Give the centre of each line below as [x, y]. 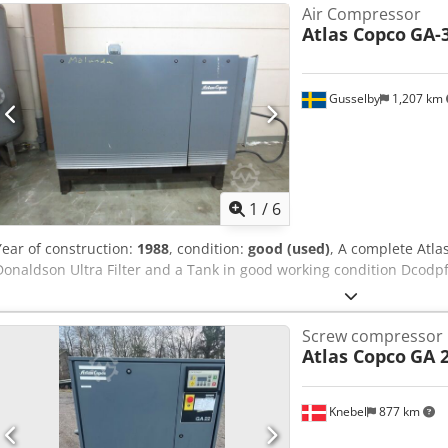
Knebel [346, 412]
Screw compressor [372, 335]
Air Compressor [361, 14]
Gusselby [352, 99]
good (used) [289, 248]
